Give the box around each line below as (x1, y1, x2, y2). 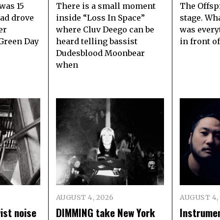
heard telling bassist (55, 36, 137, 47)
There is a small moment (55, 1, 156, 11)
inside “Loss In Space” (55, 13, 145, 23)
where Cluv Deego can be (55, 25, 154, 35)
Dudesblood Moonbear (55, 48, 145, 58)
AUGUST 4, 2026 (55, 193, 114, 202)
